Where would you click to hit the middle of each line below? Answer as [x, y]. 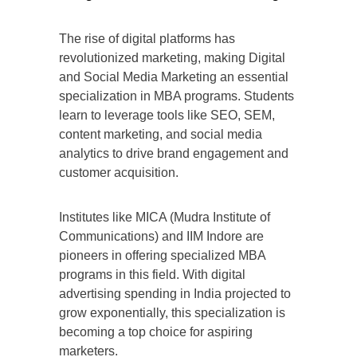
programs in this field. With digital [152, 275]
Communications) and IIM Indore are [161, 237]
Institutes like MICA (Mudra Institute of [165, 218]
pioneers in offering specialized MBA [162, 256]
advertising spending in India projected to [175, 294]
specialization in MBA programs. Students [177, 96]
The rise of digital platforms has [147, 39]
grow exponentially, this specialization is [172, 313]
